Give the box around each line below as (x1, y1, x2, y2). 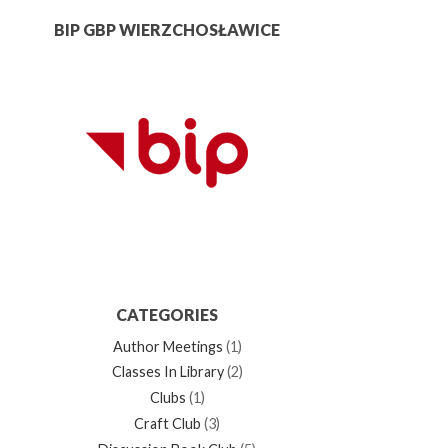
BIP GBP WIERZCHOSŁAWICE (53, 19, 280, 39)
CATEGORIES (115, 305, 218, 325)
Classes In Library (111, 363, 224, 381)
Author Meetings (112, 337, 223, 355)
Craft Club (134, 414, 202, 432)
